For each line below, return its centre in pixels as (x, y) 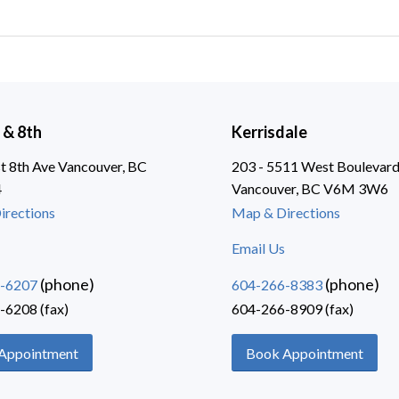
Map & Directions (286, 212)
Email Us (259, 248)
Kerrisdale (270, 131)
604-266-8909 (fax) (293, 308)
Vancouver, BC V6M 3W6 (310, 188)
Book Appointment (305, 353)
